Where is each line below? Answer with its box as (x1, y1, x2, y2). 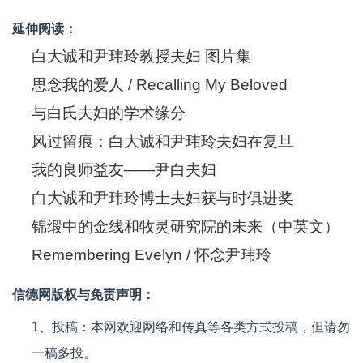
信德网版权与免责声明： (12, 288, 155, 301)
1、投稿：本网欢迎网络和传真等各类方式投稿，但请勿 (32, 320, 350, 334)
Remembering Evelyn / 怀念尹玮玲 (32, 246, 271, 263)
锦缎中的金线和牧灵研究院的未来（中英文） (32, 218, 340, 235)
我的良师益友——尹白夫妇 (32, 161, 216, 178)
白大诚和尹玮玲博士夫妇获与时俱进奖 (32, 190, 293, 207)
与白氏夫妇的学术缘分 (32, 105, 186, 122)
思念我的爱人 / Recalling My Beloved (32, 76, 288, 93)
